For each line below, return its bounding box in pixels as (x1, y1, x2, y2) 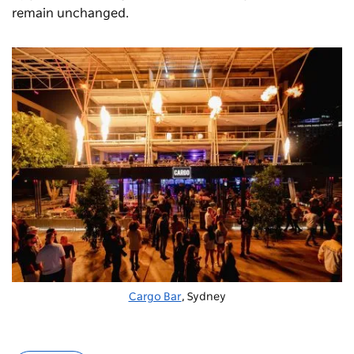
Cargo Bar (128, 291, 182, 303)
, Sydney (181, 291, 226, 303)
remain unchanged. (12, 7, 132, 21)
